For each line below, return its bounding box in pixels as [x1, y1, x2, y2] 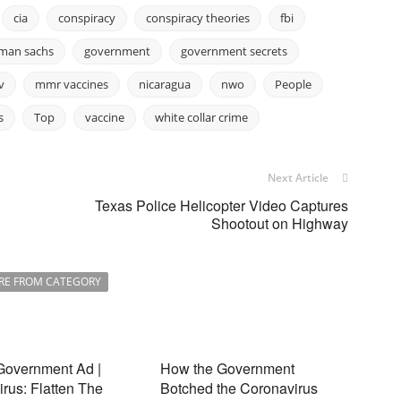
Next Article [268, 170, 328, 185]
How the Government [160, 358, 294, 379]
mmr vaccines [35, 76, 108, 92]
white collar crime [155, 109, 248, 125]
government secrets [181, 43, 287, 59]
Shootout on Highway [211, 213, 348, 234]
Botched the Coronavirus [160, 378, 318, 398]
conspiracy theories [146, 10, 250, 26]
